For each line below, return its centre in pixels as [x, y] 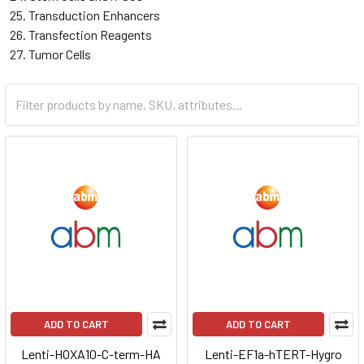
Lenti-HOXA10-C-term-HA [91, 353]
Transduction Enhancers [94, 15]
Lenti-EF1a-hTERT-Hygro [273, 353]
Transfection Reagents [90, 34]
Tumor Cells [60, 54]
